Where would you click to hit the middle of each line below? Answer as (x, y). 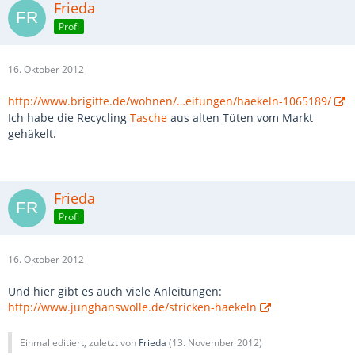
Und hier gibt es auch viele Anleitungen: (115, 291)
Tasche (149, 118)
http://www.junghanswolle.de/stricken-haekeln (132, 307)
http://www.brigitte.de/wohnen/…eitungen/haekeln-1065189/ (170, 101)
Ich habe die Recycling (69, 118)
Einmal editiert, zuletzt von (79, 343)
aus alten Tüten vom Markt (240, 118)
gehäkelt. (32, 134)
